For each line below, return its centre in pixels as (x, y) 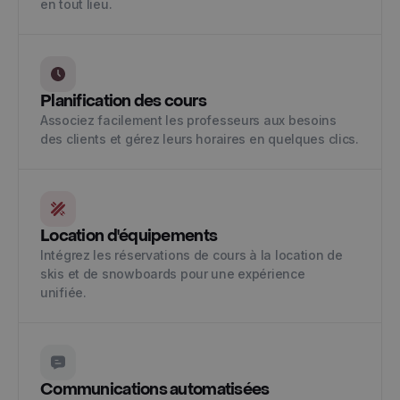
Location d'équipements (129, 236)
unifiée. (67, 292)
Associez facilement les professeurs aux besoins (188, 120)
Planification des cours (124, 101)
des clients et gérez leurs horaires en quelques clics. (200, 139)
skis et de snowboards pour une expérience (173, 274)
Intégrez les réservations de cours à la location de (192, 255)
